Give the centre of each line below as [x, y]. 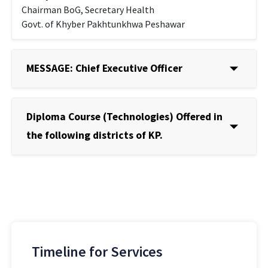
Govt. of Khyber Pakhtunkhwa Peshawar [103, 24]
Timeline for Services [98, 251]
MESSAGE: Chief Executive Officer [105, 68]
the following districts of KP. [95, 135]
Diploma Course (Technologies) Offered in [125, 116]
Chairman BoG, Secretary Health [88, 9]
